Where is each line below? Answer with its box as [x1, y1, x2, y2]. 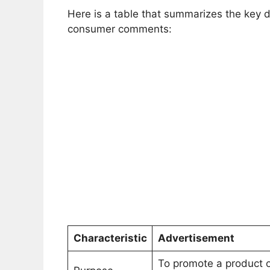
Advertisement [157, 232, 234, 245]
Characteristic [73, 232, 147, 245]
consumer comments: [67, 22, 172, 35]
